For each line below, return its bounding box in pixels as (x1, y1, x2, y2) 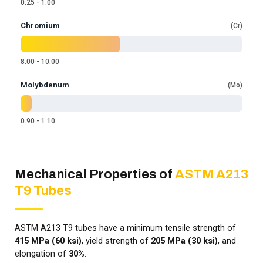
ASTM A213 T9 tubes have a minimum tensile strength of (15, 223, 236, 234)
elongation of (15, 249, 69, 259)
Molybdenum (21, 80, 69, 90)
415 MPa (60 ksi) (15, 236, 82, 247)
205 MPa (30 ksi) (151, 236, 218, 247)
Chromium (21, 21, 60, 31)
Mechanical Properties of (15, 167, 175, 182)
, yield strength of (82, 236, 151, 247)
